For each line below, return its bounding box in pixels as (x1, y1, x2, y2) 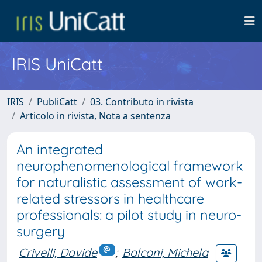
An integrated (16, 141, 103, 158)
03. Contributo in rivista (90, 95, 194, 108)
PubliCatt (37, 95, 77, 108)
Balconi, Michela (122, 244, 208, 260)
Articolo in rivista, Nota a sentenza (20, 109, 171, 122)
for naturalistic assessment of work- (16, 174, 242, 191)
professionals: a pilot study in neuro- (16, 206, 242, 223)
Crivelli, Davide (19, 244, 97, 260)
